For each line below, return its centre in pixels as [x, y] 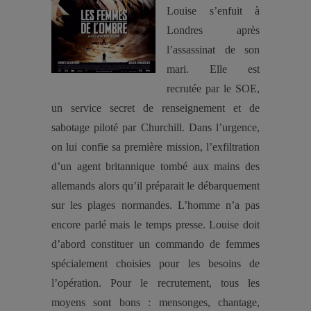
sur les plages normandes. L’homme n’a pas [155, 205]
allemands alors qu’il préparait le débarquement [155, 186]
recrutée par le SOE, [213, 89]
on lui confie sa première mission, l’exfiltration [155, 147]
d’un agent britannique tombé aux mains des [155, 166]
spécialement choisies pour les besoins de [155, 263]
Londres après [213, 30]
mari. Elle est [213, 69]
